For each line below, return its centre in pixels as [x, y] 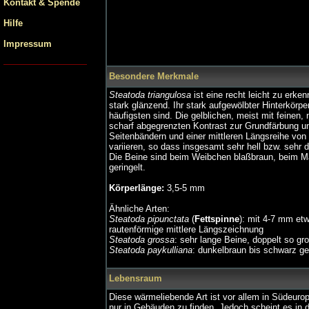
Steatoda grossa [142, 240]
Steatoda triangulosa [150, 95]
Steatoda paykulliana [151, 250]
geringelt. [127, 167]
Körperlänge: [137, 188]
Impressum [28, 44]
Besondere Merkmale [154, 76]
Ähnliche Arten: [139, 209]
